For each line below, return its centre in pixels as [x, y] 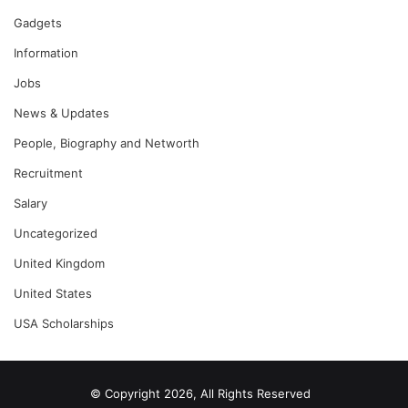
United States [53, 293]
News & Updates [61, 112]
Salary [31, 203]
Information [46, 52]
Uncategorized [56, 233]
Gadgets [38, 22]
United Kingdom [59, 263]
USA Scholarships [64, 323]
